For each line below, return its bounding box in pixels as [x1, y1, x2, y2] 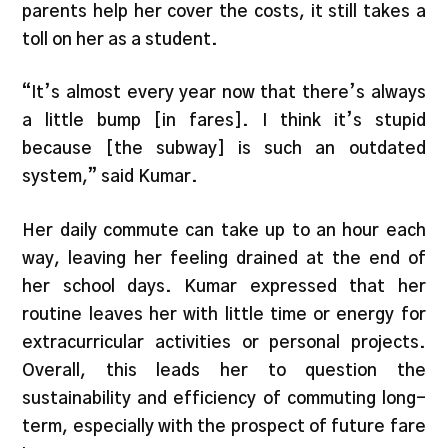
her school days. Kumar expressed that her [22, 277, 426, 295]
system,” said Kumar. [22, 168, 199, 186]
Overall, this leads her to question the [22, 361, 426, 379]
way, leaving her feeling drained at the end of [22, 249, 426, 267]
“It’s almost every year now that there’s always [22, 84, 426, 102]
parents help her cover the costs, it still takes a [22, 2, 426, 20]
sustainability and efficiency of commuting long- [22, 389, 426, 407]
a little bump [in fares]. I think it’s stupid [22, 112, 426, 130]
